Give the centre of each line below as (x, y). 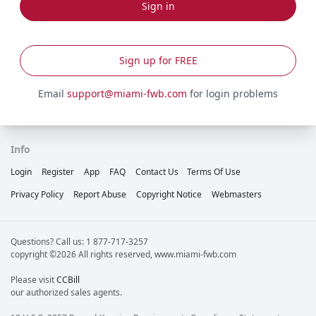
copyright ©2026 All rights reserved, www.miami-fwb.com (123, 254)
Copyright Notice (169, 194)
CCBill (68, 279)
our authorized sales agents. (66, 292)
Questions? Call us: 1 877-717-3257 (79, 241)
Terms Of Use (214, 171)
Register (58, 171)
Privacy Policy (37, 194)
